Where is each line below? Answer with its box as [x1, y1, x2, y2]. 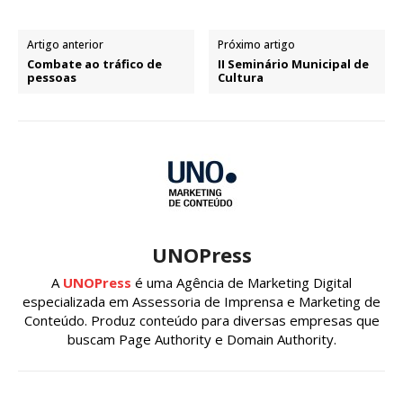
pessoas [27, 68, 76, 85]
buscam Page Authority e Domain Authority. [67, 329, 336, 348]
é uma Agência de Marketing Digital [131, 273, 352, 291]
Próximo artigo [218, 36, 296, 52]
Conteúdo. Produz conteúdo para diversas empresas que [23, 310, 380, 329]
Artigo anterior [27, 36, 103, 52]
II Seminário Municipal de [218, 55, 370, 72]
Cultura [218, 68, 264, 85]
